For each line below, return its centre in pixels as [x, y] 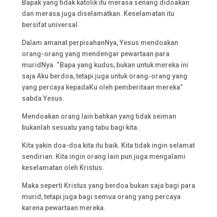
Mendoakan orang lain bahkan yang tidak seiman [99, 116]
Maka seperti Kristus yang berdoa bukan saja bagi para [108, 186]
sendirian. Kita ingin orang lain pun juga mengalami [103, 156]
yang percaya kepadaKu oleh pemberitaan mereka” [102, 87]
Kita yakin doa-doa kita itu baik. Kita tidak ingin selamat [108, 145]
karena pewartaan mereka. [63, 208]
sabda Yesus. [43, 98]
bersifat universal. [50, 25]
